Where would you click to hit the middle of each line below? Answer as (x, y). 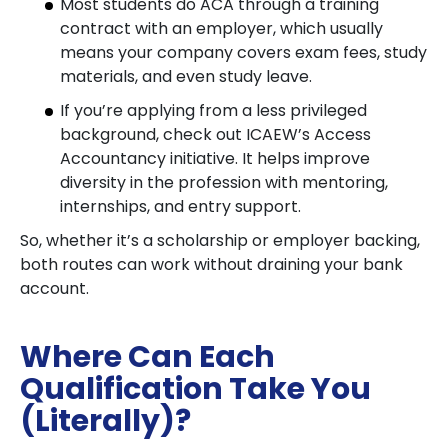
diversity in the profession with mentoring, (224, 182)
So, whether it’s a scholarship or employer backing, (220, 240)
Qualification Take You (195, 389)
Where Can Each (147, 357)
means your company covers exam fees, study (243, 52)
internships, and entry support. (180, 206)
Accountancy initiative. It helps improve (215, 158)
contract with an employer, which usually (221, 28)
